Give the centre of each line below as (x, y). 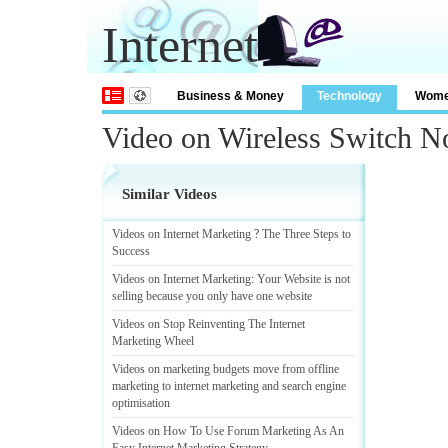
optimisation (141, 403)
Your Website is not (303, 279)
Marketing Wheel (153, 341)
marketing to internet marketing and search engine (229, 386)
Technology (349, 96)
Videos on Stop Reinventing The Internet (208, 324)
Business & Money (230, 96)
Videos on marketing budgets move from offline (225, 369)
